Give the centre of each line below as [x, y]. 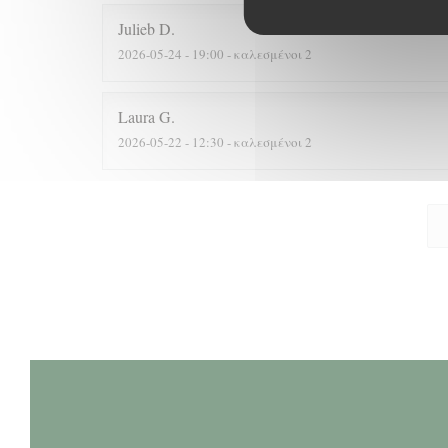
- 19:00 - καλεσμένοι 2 [247, 53]
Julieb [136, 28]
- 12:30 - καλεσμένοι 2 [247, 141]
